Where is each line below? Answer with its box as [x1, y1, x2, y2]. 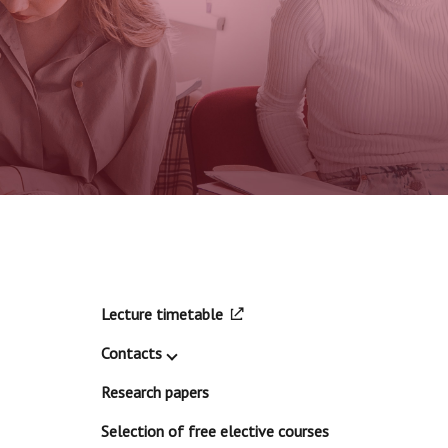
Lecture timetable [100, 304, 223, 324]
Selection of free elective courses [100, 421, 329, 441]
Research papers [100, 382, 209, 402]
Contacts [100, 343, 162, 363]
